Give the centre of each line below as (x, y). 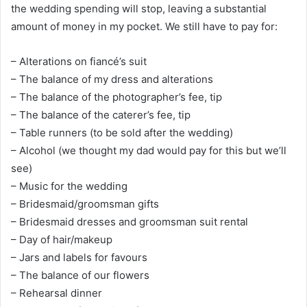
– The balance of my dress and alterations (112, 79)
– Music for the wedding (69, 186)
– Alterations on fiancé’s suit (79, 62)
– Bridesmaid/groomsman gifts (85, 204)
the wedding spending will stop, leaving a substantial (139, 9)
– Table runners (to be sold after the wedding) (122, 133)
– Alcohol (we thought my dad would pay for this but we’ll (149, 151)
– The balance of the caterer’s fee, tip (101, 115)
